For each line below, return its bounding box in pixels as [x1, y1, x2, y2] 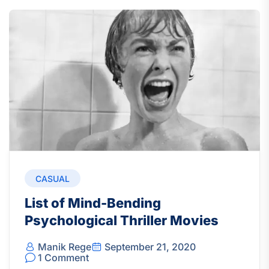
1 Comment [38, 252, 89, 264]
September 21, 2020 [104, 241, 196, 253]
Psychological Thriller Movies [25, 213, 219, 229]
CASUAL [35, 174, 70, 184]
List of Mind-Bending [25, 195, 161, 211]
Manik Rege [38, 241, 91, 253]
